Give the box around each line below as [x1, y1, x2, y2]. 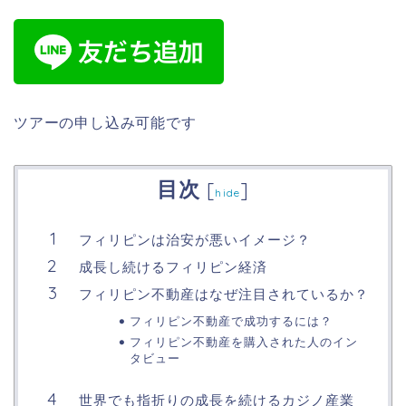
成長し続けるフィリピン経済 [79, 258, 267, 276]
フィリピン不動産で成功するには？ [129, 314, 333, 329]
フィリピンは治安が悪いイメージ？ [79, 231, 311, 249]
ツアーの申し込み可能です [14, 115, 197, 131]
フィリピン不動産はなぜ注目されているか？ [79, 285, 369, 304]
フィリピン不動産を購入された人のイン [129, 334, 358, 350]
